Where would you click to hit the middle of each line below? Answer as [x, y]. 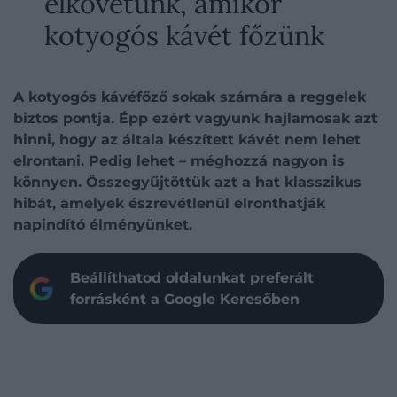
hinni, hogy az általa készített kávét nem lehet [187, 140]
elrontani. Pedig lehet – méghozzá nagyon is [179, 161]
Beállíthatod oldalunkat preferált [192, 278]
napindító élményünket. [103, 225]
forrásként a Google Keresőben [185, 299]
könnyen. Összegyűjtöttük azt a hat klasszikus [187, 182]
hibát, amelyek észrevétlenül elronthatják [169, 203]
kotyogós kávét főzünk [184, 35]
